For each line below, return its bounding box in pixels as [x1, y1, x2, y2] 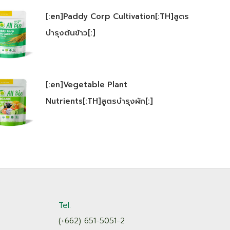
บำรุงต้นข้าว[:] [45, 27, 95, 39]
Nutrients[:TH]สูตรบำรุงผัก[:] [45, 95, 153, 107]
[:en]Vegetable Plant [45, 79, 127, 91]
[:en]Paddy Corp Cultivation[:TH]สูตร [45, 11, 189, 23]
